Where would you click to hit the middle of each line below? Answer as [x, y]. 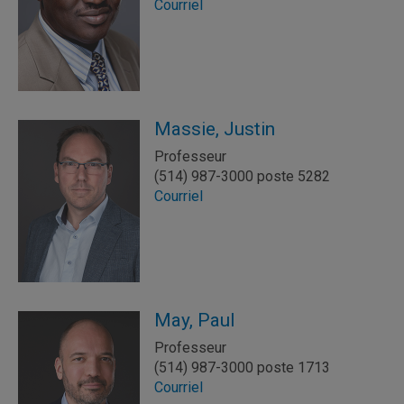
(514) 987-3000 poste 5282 [242, 176]
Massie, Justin [215, 129]
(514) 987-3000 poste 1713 [242, 367]
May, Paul [194, 320]
